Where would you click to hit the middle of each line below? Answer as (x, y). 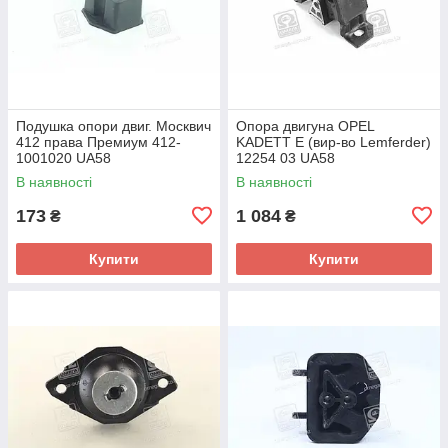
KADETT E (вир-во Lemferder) (333, 141)
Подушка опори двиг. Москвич (113, 125)
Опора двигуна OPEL (305, 125)
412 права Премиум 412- (98, 141)
